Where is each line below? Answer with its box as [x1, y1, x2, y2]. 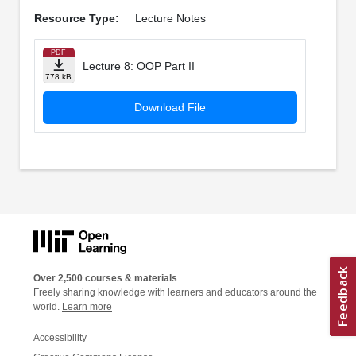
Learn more [62, 300, 112, 312]
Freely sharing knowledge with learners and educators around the [33, 286, 317, 298]
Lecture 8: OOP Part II [82, 60, 195, 73]
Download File [133, 101, 206, 114]
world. [33, 300, 62, 312]
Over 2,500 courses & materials [33, 272, 177, 284]
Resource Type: [33, 12, 119, 25]
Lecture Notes [134, 12, 206, 25]
